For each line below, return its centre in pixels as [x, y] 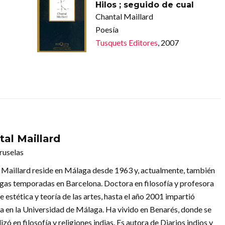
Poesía [107, 29]
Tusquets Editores [126, 42]
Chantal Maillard [124, 16]
